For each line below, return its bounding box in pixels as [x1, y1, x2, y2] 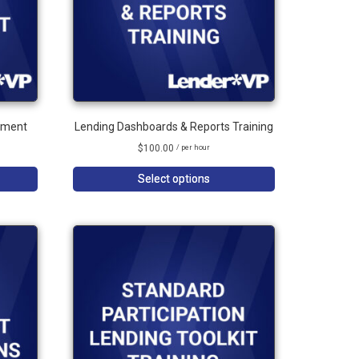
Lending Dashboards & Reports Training [75, 120, 274, 133]
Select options [138, 172, 211, 185]
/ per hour [176, 143, 211, 151]
